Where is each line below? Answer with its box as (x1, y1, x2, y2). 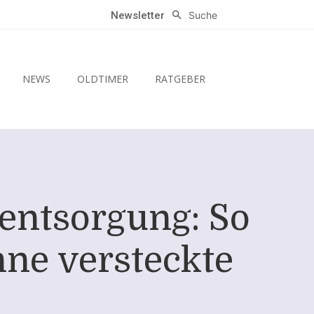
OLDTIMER (76, 72, 128, 86)
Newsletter (111, 9, 165, 22)
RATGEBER (154, 72, 205, 86)
